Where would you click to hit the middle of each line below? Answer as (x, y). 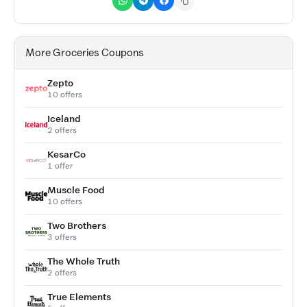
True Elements (79, 297)
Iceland (64, 119)
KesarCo (66, 154)
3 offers (62, 237)
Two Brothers (77, 225)
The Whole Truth (84, 261)
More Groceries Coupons (85, 52)
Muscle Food (76, 190)
